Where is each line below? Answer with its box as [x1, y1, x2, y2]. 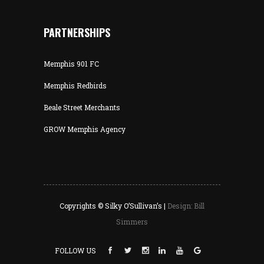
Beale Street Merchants [44, 103, 120, 112]
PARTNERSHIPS [44, 25, 110, 40]
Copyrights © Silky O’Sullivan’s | [60, 201, 167, 210]
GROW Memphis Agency [44, 124, 126, 134]
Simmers [116, 217, 148, 226]
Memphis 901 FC [44, 59, 99, 68]
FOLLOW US [54, 246, 98, 255]
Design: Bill [167, 201, 204, 210]
